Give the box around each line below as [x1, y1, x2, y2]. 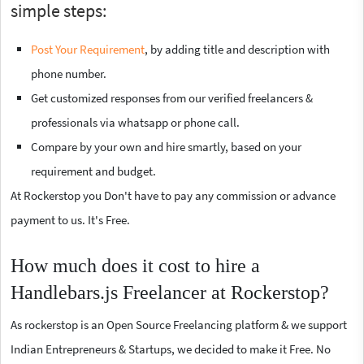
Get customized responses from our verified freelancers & [31, 89, 313, 106]
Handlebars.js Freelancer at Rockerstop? [11, 281, 329, 303]
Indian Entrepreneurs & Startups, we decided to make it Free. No [11, 340, 331, 357]
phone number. [31, 65, 106, 81]
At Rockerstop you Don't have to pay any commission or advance [11, 187, 336, 203]
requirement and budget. [31, 162, 156, 179]
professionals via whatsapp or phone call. [31, 114, 240, 130]
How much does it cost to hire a [11, 254, 260, 276]
